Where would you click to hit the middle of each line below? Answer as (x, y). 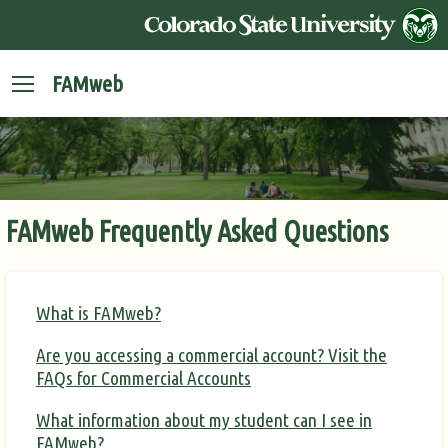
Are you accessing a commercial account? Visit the (211, 355)
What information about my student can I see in (204, 420)
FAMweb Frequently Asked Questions (197, 231)
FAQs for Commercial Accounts (143, 378)
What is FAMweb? (98, 312)
